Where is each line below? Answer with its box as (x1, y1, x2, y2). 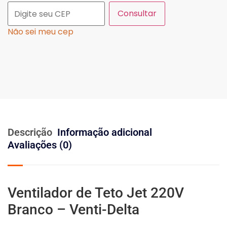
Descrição (8, 126, 52, 139)
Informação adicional (57, 126, 152, 139)
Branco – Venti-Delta (8, 201, 139, 218)
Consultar (118, 8, 157, 20)
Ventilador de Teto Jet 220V (8, 184, 184, 202)
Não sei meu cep (8, 26, 73, 38)
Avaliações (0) (8, 139, 72, 152)
